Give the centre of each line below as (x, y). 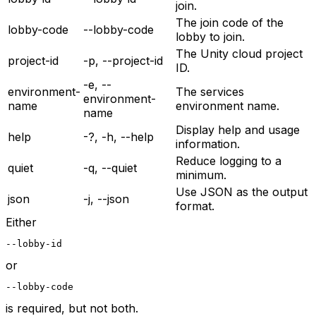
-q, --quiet (110, 168)
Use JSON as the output (242, 192)
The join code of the (230, 22)
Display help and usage (238, 129)
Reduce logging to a (229, 160)
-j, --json (106, 199)
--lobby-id (34, 243)
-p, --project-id (123, 60)
